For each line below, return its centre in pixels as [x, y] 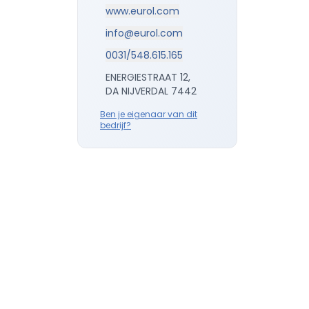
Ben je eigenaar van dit [149, 114]
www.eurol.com [142, 11]
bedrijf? [116, 125]
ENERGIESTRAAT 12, [148, 77]
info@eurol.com [144, 33]
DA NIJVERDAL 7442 [151, 91]
